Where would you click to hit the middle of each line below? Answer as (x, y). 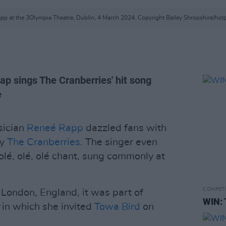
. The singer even (119, 142)
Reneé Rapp (55, 128)
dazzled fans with (125, 128)
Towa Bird (117, 207)
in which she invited (48, 207)
